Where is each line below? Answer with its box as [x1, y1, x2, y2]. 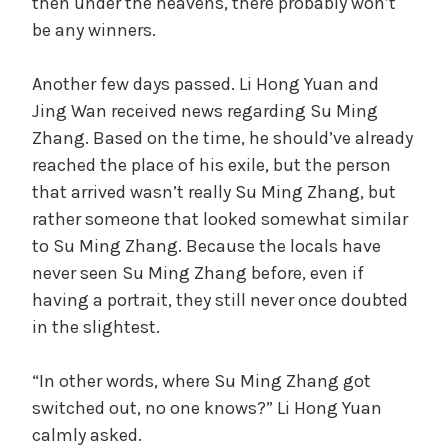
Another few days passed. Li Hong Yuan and [32, 72, 379, 95]
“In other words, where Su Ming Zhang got [32, 369, 371, 392]
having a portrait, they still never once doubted [32, 288, 408, 311]
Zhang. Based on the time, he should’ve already [32, 126, 413, 149]
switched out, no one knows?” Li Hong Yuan [32, 396, 382, 419]
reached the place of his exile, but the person [32, 153, 391, 176]
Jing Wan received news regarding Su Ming [32, 99, 378, 122]
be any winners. [32, 18, 156, 41]
